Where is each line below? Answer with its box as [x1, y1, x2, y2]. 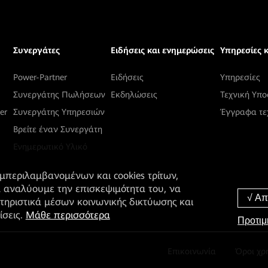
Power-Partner [13, 72, 67, 82]
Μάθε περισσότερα [25, 209, 110, 221]
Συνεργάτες [13, 45, 60, 55]
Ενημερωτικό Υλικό [13, 142, 87, 151]
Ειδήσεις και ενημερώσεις [111, 45, 215, 55]
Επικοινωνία [167, 246, 216, 256]
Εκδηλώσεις [111, 90, 158, 99]
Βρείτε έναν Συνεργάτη [13, 124, 102, 134]
